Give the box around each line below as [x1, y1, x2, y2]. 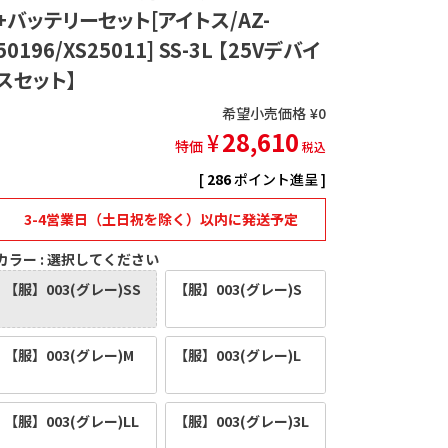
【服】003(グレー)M [4, 344, 135, 365]
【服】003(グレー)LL [4, 410, 140, 431]
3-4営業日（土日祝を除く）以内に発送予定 [23, 208, 298, 229]
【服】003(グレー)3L [173, 410, 309, 431]
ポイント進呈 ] [233, 168, 326, 189]
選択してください [47, 248, 160, 269]
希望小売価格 [221, 102, 306, 123]
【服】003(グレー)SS [4, 278, 142, 299]
